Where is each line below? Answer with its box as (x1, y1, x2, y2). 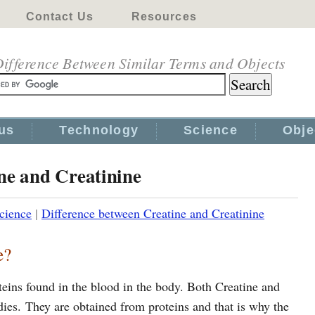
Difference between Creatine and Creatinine (41, 205, 264, 221)
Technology (59, 123, 139, 137)
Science (184, 123, 238, 137)
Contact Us (25, 11, 94, 22)
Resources (131, 11, 197, 22)
